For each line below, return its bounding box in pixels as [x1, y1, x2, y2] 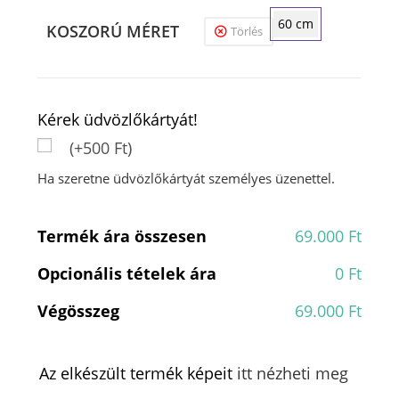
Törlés [231, 23, 264, 40]
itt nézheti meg [237, 362, 349, 385]
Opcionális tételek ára [37, 263, 217, 285]
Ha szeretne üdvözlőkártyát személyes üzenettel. [37, 169, 336, 188]
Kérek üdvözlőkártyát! [37, 109, 199, 131]
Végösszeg [37, 300, 120, 322]
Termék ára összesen [37, 225, 208, 248]
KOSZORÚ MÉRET [46, 20, 180, 43]
